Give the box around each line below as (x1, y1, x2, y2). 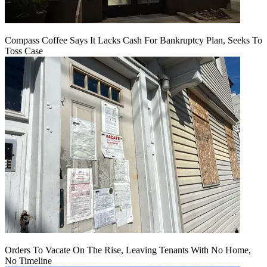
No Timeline (5, 255, 52, 266)
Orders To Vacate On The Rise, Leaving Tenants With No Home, (5, 244, 251, 255)
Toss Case (5, 45, 43, 56)
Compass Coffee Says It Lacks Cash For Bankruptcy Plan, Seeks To (5, 35, 262, 45)
